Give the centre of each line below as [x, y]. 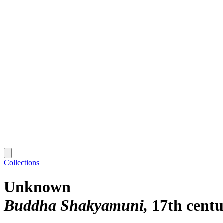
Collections [22, 162]
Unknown [37, 187]
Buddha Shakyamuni [74, 205]
